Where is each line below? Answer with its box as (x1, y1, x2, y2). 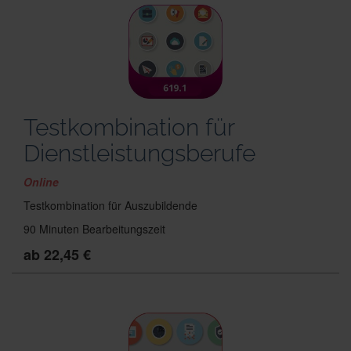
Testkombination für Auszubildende (24, 197, 197, 213)
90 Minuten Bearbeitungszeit (24, 221, 165, 237)
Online (24, 174, 59, 190)
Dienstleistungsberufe (24, 139, 255, 167)
